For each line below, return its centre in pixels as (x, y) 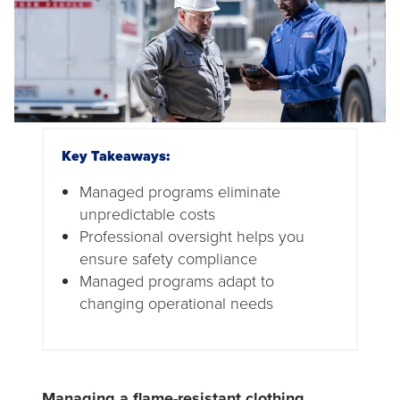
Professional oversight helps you (192, 237)
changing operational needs (176, 304)
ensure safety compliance (168, 259)
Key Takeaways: (116, 156)
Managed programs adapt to (177, 281)
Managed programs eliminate (180, 192)
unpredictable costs (147, 214)
